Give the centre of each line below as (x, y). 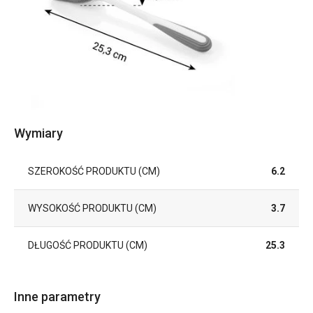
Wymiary (38, 133)
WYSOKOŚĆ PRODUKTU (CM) (92, 208)
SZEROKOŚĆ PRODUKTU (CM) (94, 171)
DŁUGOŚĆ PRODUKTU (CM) (88, 245)
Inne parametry (57, 297)
